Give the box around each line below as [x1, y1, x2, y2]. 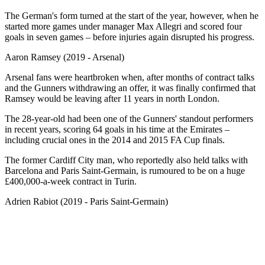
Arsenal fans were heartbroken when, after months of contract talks [5, 72, 254, 82]
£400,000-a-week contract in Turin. [5, 176, 137, 186]
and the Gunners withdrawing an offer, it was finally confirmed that [5, 82, 256, 93]
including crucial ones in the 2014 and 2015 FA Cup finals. [5, 134, 225, 145]
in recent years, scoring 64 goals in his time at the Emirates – [5, 124, 230, 134]
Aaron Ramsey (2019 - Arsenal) [5, 51, 124, 62]
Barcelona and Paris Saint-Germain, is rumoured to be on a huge [5, 165, 245, 176]
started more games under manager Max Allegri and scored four [5, 21, 242, 31]
